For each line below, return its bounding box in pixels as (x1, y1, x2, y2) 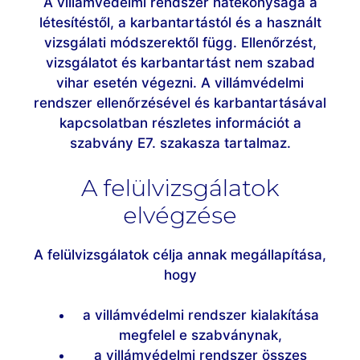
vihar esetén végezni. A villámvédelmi (56, 75, 304, 92)
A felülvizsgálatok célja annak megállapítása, (34, 246, 326, 263)
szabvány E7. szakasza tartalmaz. (69, 135, 291, 152)
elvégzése (123, 200, 237, 229)
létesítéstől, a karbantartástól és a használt (39, 14, 321, 31)
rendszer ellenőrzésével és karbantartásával (34, 95, 326, 112)
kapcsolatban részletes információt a (59, 115, 301, 132)
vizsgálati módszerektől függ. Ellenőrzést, (43, 35, 317, 51)
